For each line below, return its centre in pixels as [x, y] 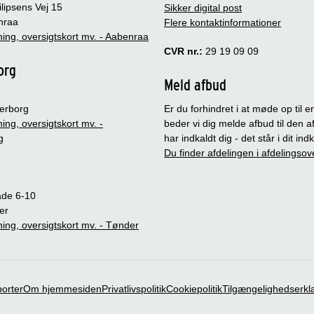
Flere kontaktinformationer [223, 23]
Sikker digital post [203, 8]
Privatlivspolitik [134, 289]
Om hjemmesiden [62, 289]
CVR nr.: [183, 52]
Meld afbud [195, 85]
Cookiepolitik [194, 289]
